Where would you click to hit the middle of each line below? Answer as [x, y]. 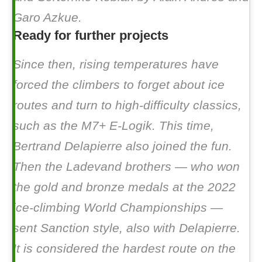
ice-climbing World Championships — [118, 207]
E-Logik [131, 125]
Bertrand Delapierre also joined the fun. [123, 146]
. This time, [183, 125]
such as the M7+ [61, 125]
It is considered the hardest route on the [124, 248]
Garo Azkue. [47, 17]
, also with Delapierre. [180, 227]
